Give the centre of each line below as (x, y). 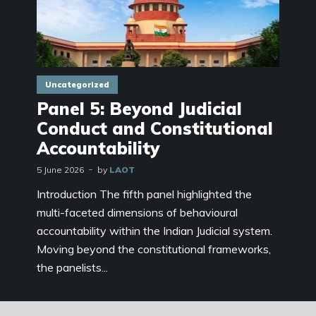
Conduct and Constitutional (155, 129)
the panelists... (72, 268)
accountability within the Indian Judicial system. (154, 231)
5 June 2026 (60, 170)
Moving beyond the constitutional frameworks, (154, 249)
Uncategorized (77, 85)
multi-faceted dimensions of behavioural (137, 213)
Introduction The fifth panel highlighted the (144, 194)
